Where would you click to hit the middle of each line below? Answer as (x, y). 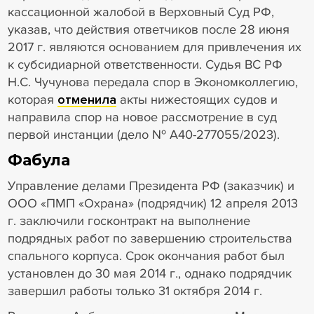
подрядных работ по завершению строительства (150, 239)
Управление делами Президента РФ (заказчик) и (151, 186)
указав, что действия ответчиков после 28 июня (148, 29)
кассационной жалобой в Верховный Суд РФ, (141, 12)
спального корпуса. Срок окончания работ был (146, 256)
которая (32, 99)
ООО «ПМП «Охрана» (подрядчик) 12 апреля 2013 (152, 204)
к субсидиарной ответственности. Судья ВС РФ (145, 64)
